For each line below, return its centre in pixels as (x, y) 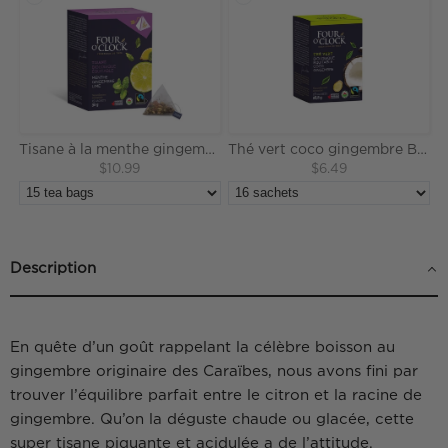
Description (53, 268)
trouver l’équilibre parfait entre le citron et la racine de (216, 395)
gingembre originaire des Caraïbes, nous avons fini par (214, 371)
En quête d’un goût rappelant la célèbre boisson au (202, 347)
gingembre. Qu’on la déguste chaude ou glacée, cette (212, 419)
